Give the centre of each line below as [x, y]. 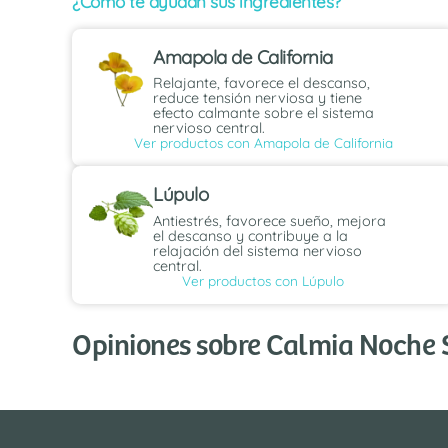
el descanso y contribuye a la [250, 235]
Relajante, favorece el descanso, [261, 83]
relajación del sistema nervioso [257, 250]
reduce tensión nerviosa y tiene [257, 98]
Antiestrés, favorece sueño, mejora [269, 220]
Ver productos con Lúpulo [263, 280]
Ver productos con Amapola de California [263, 143]
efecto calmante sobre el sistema [263, 113]
